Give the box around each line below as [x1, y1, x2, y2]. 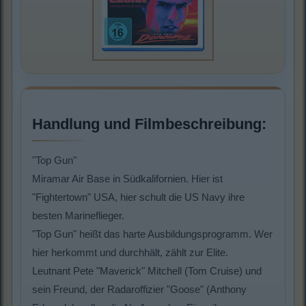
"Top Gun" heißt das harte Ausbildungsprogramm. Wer [32, 228, 273, 240]
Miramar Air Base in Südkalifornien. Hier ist [32, 173, 223, 185]
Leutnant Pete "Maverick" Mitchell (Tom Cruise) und [32, 265, 262, 277]
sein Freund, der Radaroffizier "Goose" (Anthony [32, 283, 247, 296]
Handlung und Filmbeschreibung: [32, 115, 266, 133]
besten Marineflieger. [32, 210, 124, 222]
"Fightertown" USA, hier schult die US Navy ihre [32, 191, 245, 204]
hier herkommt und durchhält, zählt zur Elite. [32, 247, 228, 259]
